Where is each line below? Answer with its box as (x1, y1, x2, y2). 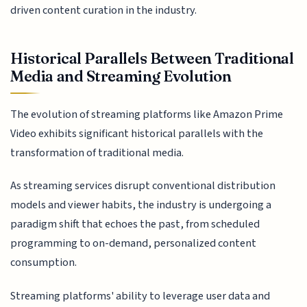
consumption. (10, 254, 77, 271)
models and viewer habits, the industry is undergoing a (10, 197, 272, 214)
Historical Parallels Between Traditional (10, 48, 294, 68)
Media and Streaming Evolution (10, 66, 232, 86)
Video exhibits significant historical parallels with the (10, 125, 264, 142)
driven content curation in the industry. (10, 2, 197, 19)
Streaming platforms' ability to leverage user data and (10, 287, 271, 304)
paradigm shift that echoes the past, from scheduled (10, 216, 260, 233)
